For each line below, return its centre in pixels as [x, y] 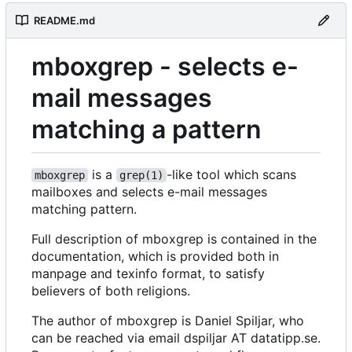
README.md [64, 20]
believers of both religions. [111, 291]
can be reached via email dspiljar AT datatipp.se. [176, 338]
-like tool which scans [233, 175]
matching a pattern [147, 129]
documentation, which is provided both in [155, 257]
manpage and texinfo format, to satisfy [148, 274]
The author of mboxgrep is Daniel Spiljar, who [168, 321]
